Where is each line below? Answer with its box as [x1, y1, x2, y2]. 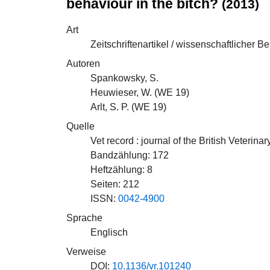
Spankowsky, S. [90, 73, 159, 83]
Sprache [66, 213, 102, 223]
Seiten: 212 [90, 179, 139, 189]
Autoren [66, 58, 100, 69]
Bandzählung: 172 [90, 150, 169, 160]
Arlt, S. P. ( [90, 102, 134, 112]
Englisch [90, 227, 128, 237]
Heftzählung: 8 [90, 165, 152, 175]
